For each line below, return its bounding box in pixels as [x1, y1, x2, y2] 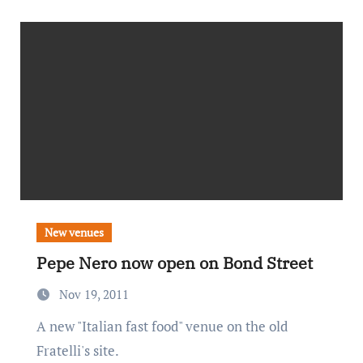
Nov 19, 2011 [58, 286, 129, 302]
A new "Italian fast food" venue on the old [36, 317, 46, 335]
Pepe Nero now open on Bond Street [36, 252, 313, 274]
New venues [44, 224, 104, 240]
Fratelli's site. [36, 341, 119, 360]
